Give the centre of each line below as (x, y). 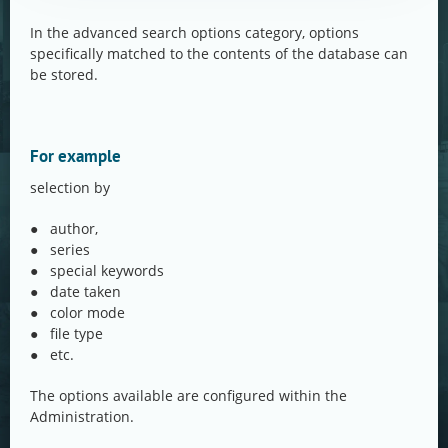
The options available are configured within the (188, 396)
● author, (64, 229)
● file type (66, 334)
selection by (70, 188)
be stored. (64, 75)
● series (60, 250)
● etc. (52, 355)
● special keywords (97, 271)
